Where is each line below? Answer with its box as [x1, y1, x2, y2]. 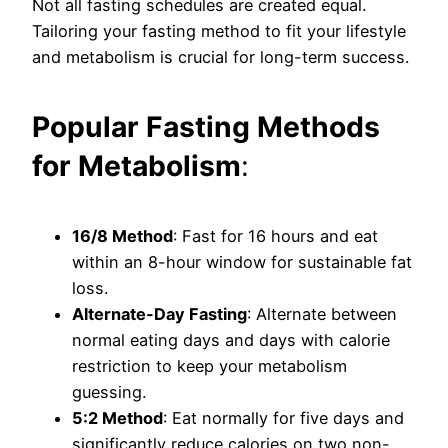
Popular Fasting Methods [32, 109, 380, 144]
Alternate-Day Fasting [72, 304, 247, 325]
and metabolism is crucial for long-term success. [32, 46, 409, 67]
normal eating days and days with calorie [72, 330, 390, 351]
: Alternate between [247, 304, 397, 325]
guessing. [72, 382, 146, 403]
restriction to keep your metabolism [72, 356, 347, 377]
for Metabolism [32, 148, 241, 183]
